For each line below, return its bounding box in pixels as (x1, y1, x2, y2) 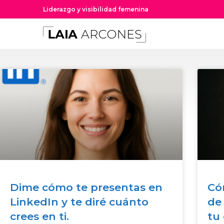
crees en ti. (10, 210, 69, 223)
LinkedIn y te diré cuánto (10, 195, 148, 208)
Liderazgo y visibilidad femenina (43, 5, 148, 13)
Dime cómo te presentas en (10, 181, 162, 194)
